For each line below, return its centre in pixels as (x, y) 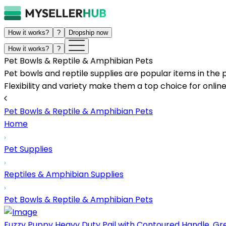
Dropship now (88, 33)
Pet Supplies (28, 149)
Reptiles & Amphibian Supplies (64, 174)
